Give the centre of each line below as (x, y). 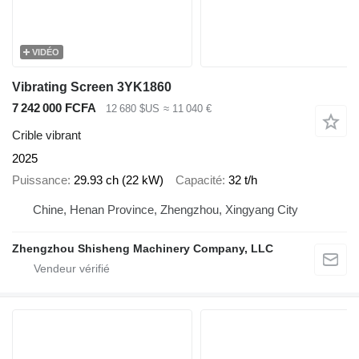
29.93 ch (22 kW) (119, 179)
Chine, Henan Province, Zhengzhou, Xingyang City (262, 210)
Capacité (199, 179)
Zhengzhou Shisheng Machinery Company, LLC (143, 249)
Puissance (40, 179)
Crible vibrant (46, 135)
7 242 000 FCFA (54, 107)
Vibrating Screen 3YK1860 (92, 87)
